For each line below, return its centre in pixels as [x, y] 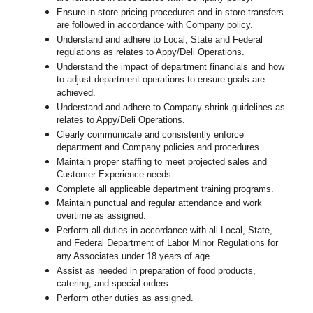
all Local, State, [240, 231]
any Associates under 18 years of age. [135, 257]
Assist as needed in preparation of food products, [156, 271]
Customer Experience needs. [116, 175]
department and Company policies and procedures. [160, 148]
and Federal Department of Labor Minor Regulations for [168, 244]
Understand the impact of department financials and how [171, 67]
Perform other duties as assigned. [125, 298]
